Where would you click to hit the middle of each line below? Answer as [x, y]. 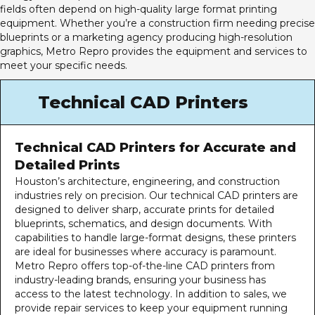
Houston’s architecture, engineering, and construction [147, 181]
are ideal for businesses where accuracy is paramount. [146, 251]
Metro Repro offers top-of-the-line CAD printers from [145, 265]
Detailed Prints [67, 165]
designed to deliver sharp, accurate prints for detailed [144, 209]
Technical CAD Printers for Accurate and [155, 147]
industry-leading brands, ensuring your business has [140, 279]
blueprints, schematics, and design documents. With [143, 223]
